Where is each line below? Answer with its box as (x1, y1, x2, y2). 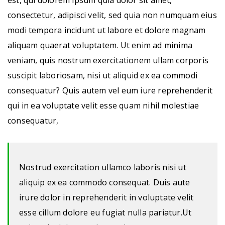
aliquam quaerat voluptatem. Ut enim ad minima (8, 40, 193, 51)
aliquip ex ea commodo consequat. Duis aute (19, 177, 190, 188)
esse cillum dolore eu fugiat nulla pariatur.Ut (19, 207, 192, 218)
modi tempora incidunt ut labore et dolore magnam (8, 25, 206, 36)
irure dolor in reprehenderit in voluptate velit (19, 192, 194, 203)
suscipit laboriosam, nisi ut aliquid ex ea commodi (8, 70, 198, 81)
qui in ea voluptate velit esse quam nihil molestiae (8, 100, 199, 111)
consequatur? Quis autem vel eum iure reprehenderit (8, 85, 213, 96)
